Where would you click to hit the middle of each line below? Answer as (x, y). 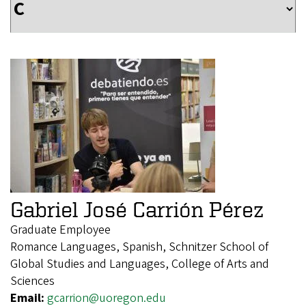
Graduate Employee (60, 230)
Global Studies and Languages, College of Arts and (140, 264)
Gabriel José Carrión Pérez (137, 209)
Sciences (32, 281)
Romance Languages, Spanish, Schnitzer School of (139, 247)
